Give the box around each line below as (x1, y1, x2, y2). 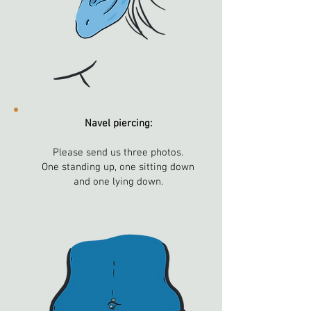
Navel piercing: (84, 117, 152, 130)
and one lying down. (73, 176, 163, 188)
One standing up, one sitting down (42, 161, 194, 174)
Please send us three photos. (53, 146, 183, 159)
